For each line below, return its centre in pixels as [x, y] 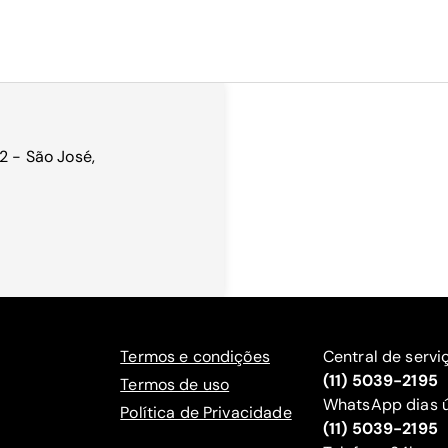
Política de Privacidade [206, 412]
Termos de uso [175, 384]
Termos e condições [195, 356]
